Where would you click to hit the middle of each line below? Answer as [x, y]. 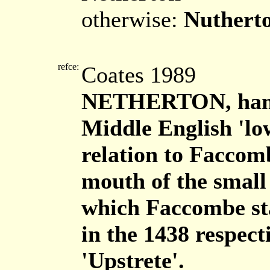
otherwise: [133, 19]
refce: [68, 67]
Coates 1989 [139, 75]
